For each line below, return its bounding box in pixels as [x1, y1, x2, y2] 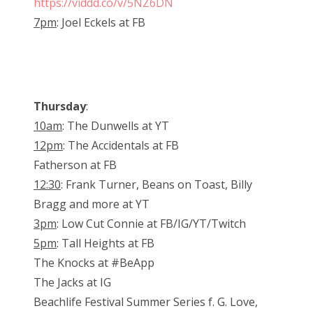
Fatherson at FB [34, 157, 117, 173]
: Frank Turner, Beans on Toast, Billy [61, 177, 252, 193]
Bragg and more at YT [34, 196, 150, 212]
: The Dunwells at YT [62, 118, 169, 134]
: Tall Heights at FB [57, 235, 154, 252]
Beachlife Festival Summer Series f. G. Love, [34, 294, 258, 310]
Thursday [34, 99, 86, 115]
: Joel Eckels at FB [57, 15, 145, 31]
